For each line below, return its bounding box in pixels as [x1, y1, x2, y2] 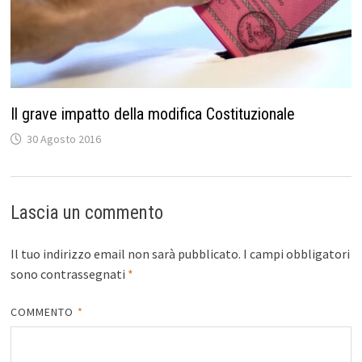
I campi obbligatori [242, 246, 350, 263]
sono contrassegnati [10, 266, 128, 283]
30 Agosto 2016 [26, 132, 101, 147]
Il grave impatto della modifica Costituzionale [10, 104, 295, 124]
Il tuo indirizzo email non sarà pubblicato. [10, 246, 241, 263]
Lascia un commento [10, 202, 163, 225]
